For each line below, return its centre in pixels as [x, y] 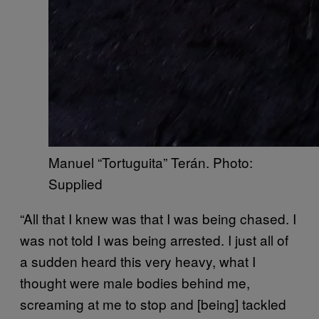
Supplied [75, 183]
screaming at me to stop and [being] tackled [153, 303]
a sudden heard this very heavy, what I [138, 261]
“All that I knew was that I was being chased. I [158, 218]
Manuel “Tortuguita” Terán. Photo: [151, 162]
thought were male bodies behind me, [135, 282]
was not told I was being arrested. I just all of [154, 239]
